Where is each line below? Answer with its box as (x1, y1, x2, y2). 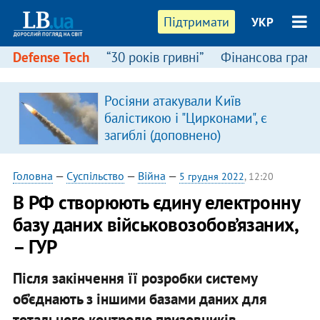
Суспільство (66, 169, 124, 183)
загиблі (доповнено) (104, 126, 221, 144)
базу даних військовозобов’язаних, (12, 212, 298, 236)
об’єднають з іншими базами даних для (12, 289, 267, 309)
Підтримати (164, 14, 230, 30)
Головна (12, 169, 53, 183)
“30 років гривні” (106, 49, 204, 66)
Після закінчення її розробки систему (12, 268, 257, 288)
